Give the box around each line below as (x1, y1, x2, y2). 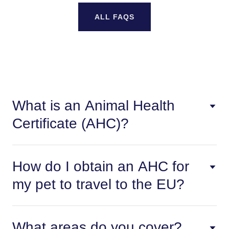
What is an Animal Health (12, 98, 175, 114)
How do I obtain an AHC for (12, 158, 189, 175)
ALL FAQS (95, 13, 134, 21)
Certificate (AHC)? (12, 116, 129, 132)
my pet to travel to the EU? (12, 176, 185, 193)
